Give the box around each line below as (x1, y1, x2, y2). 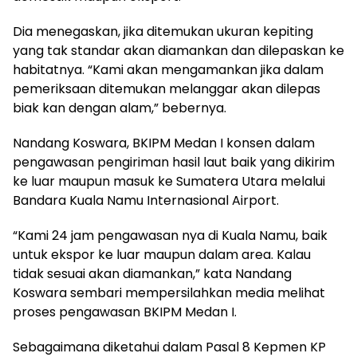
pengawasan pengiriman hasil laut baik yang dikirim (13, 153, 335, 171)
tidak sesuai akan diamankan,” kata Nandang (13, 265, 292, 283)
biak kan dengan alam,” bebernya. (13, 99, 226, 117)
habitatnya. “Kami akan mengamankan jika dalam (13, 61, 324, 79)
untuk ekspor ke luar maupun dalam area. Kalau (13, 245, 311, 264)
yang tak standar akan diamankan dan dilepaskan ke (13, 41, 344, 60)
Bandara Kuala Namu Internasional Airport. (13, 191, 279, 210)
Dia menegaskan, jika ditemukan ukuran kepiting (13, 22, 313, 41)
